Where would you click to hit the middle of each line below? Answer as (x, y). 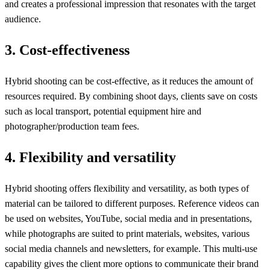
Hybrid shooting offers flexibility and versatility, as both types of (127, 189)
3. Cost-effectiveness (67, 50)
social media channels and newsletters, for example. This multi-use (131, 249)
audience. (23, 19)
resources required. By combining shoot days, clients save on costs (131, 96)
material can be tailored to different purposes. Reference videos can (132, 204)
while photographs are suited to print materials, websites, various (127, 234)
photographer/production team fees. (72, 127)
